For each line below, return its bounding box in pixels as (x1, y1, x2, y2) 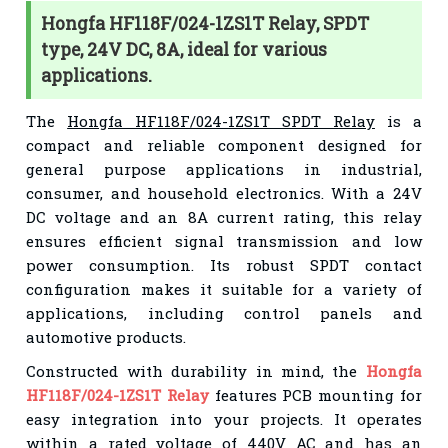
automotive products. (26, 326, 187, 347)
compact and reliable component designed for (26, 134, 422, 155)
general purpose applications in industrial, (26, 158, 422, 179)
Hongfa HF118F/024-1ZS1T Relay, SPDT (41, 11, 370, 35)
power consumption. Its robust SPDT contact (26, 254, 422, 275)
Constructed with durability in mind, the (26, 360, 366, 381)
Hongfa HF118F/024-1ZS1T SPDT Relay (67, 110, 375, 131)
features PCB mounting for (208, 384, 422, 405)
